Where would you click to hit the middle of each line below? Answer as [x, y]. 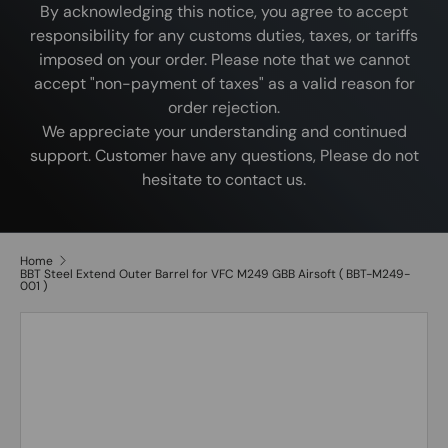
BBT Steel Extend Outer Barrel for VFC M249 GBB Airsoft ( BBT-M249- [215, 273]
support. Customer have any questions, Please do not [224, 156]
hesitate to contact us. [224, 180]
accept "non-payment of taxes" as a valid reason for [224, 84]
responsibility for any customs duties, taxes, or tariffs [224, 36]
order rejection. [224, 108]
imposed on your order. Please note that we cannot [224, 60]
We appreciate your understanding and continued [224, 132]
